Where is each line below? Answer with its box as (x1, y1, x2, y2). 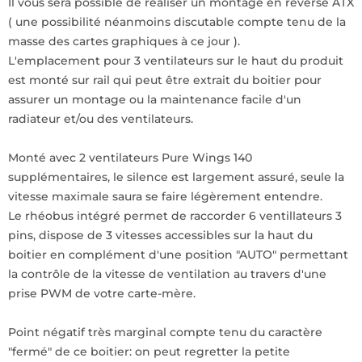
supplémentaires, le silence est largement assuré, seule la (8, 170, 344, 184)
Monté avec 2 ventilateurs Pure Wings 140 (8, 150, 252, 165)
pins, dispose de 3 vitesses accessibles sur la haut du (8, 228, 313, 242)
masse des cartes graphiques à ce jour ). (8, 34, 240, 48)
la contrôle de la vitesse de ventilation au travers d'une (8, 267, 326, 281)
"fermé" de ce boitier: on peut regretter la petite (8, 344, 290, 359)
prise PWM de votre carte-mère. (8, 286, 196, 301)
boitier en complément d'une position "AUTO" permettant (8, 247, 348, 262)
